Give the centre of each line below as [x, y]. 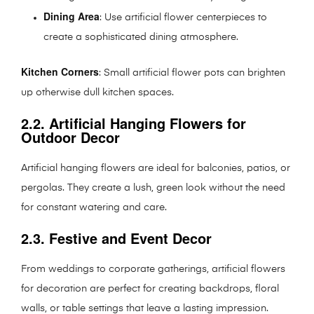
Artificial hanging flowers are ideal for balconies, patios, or [156, 168]
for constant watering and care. [94, 207]
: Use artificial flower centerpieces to [184, 17]
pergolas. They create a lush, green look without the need [153, 187]
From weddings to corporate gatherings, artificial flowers [153, 269]
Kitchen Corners [60, 71]
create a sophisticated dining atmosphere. [141, 37]
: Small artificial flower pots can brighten [192, 73]
